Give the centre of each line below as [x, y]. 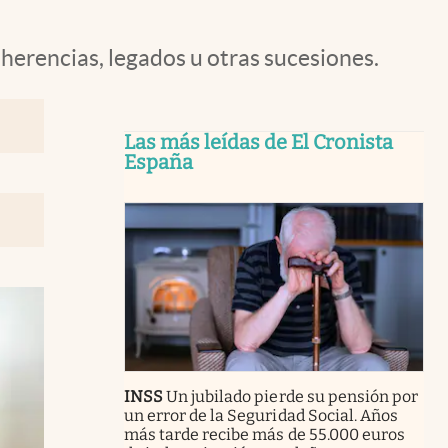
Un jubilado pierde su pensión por [292, 396]
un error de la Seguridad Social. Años [261, 415]
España [158, 162]
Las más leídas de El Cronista [258, 142]
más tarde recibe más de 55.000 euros [264, 434]
